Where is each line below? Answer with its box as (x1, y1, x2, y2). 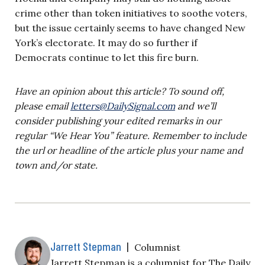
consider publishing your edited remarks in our (15, 114, 221, 127)
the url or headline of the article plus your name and (15, 144, 243, 156)
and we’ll (175, 99, 216, 112)
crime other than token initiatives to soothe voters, (15, 7, 247, 19)
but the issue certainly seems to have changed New (15, 21, 245, 34)
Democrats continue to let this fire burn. (15, 51, 199, 63)
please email (15, 99, 68, 112)
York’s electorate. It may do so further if (15, 36, 198, 49)
